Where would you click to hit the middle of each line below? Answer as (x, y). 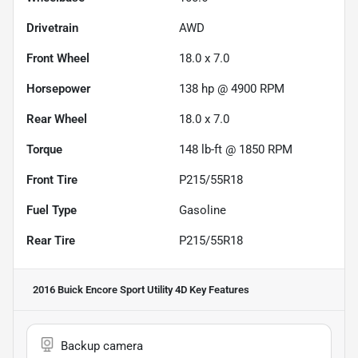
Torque (44, 149)
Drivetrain (52, 28)
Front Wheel (58, 58)
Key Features (218, 289)
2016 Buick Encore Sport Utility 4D (110, 289)
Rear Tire (51, 240)
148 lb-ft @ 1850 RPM (236, 149)
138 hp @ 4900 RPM (232, 88)
